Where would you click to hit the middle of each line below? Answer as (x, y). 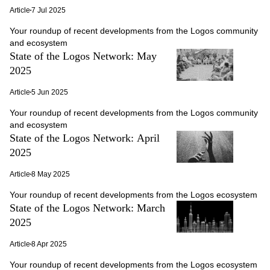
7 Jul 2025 (49, 10)
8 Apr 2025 (49, 244)
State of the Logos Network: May (83, 56)
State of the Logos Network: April (85, 138)
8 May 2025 (51, 174)
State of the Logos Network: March (87, 208)
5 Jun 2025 (50, 92)
